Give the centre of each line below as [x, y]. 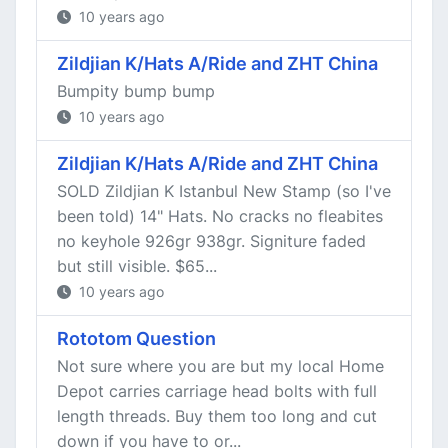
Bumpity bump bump [136, 91]
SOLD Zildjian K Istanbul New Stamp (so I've [224, 191]
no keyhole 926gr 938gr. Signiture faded [211, 241]
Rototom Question [136, 338]
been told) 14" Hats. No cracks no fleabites [220, 216]
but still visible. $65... [137, 266]
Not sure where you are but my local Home [220, 366]
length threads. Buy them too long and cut [217, 416]
